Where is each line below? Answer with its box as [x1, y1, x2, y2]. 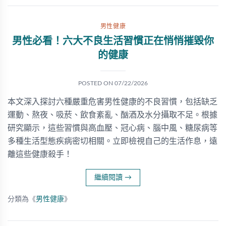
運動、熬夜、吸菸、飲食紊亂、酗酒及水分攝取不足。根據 [8, 111, 217, 119]
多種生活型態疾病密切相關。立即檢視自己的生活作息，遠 [8, 137, 217, 145]
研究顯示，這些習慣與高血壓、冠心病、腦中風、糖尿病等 [8, 124, 217, 132]
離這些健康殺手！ [8, 150, 72, 158]
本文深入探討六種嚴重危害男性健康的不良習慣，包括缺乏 [8, 98, 217, 106]
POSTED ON [78, 80, 115, 86]
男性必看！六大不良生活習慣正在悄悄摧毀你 [12, 36, 214, 46]
